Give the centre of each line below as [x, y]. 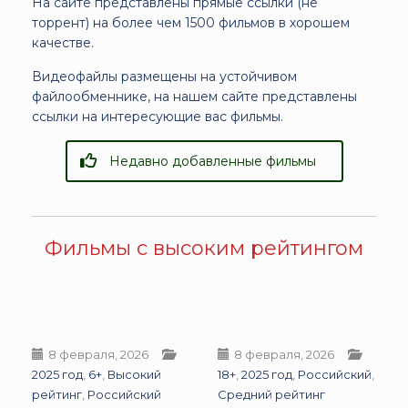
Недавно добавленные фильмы [212, 162]
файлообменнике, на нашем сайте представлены [194, 97]
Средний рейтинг [271, 395]
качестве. [63, 43]
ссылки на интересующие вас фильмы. [158, 117]
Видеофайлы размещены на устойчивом [164, 77]
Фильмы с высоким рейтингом [204, 249]
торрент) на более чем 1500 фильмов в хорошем [191, 23]
